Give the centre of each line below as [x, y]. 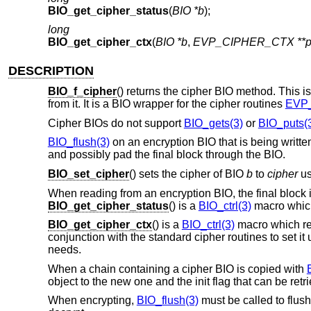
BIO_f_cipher [82, 92]
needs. [64, 250]
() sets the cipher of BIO [187, 174]
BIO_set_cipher [88, 174]
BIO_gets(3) [213, 123]
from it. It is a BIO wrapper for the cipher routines [166, 104]
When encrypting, [92, 301]
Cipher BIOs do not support [116, 123]
